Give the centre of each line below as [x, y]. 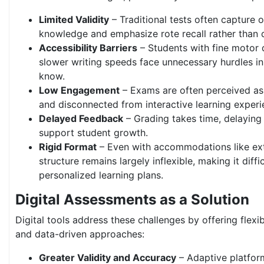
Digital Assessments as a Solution [132, 200]
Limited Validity [74, 20]
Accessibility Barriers [88, 48]
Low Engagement [79, 90]
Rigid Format [68, 147]
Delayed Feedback [81, 119]
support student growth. [93, 133]
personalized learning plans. [101, 175]
